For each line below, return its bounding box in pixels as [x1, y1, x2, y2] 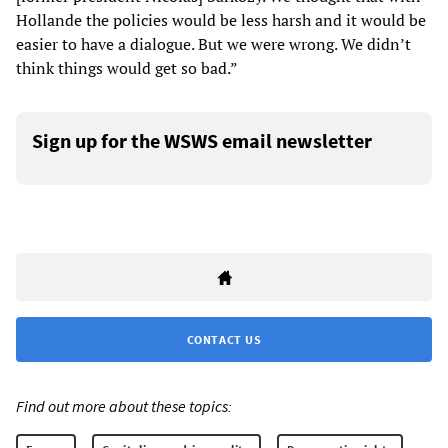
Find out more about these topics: [16, 396, 232, 417]
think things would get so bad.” [16, 57, 238, 80]
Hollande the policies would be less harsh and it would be [16, 9, 426, 32]
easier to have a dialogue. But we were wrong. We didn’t [16, 33, 411, 56]
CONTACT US [186, 332, 262, 348]
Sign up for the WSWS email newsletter [32, 128, 372, 154]
